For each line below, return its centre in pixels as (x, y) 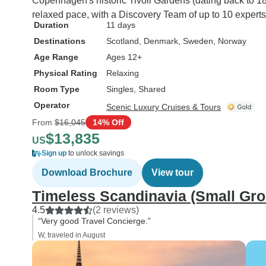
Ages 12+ (124, 57)
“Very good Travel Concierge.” (94, 221)
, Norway (230, 41)
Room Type (57, 89)
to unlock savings (95, 153)
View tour (172, 172)
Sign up (54, 153)
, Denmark (159, 41)
